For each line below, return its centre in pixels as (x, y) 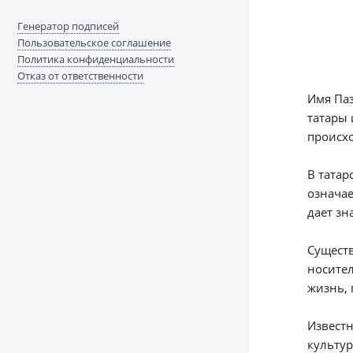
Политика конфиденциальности (95, 59)
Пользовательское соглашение (94, 43)
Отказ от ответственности (80, 76)
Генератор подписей (68, 26)
